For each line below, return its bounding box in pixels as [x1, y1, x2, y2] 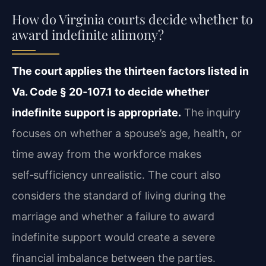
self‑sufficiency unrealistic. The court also [12, 168, 221, 181]
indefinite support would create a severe [12, 230, 215, 243]
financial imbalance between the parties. [12, 251, 216, 264]
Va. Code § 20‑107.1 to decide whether [12, 85, 209, 98]
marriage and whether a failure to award [12, 210, 214, 223]
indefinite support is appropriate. [12, 106, 181, 119]
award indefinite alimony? [12, 25, 164, 43]
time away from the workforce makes [12, 147, 201, 160]
